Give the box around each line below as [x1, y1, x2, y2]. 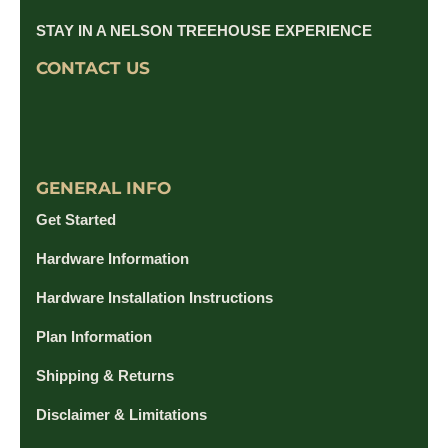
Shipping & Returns [36, 366, 174, 384]
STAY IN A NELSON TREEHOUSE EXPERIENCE [36, 22, 372, 40]
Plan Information [36, 327, 152, 345]
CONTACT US [36, 58, 150, 79]
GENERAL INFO [36, 177, 171, 198]
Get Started [36, 210, 116, 228]
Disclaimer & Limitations [36, 405, 207, 423]
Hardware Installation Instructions [36, 288, 273, 306]
